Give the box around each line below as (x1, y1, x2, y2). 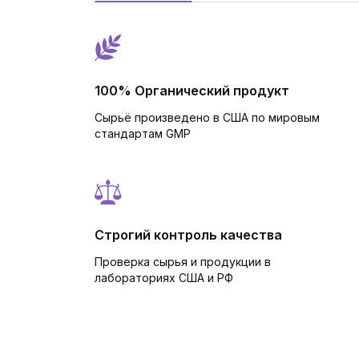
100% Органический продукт (95, 83, 289, 99)
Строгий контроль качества (95, 227, 282, 243)
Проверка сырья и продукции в (95, 255, 271, 268)
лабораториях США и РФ (95, 271, 233, 284)
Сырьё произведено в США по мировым (95, 111, 320, 124)
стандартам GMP (95, 127, 191, 140)
